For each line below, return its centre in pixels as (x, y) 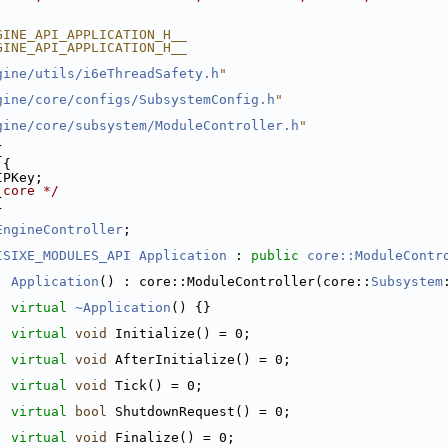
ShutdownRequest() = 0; (199, 411)
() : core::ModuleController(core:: (235, 281)
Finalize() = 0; (171, 437)
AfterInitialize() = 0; (199, 359)
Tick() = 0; (155, 385)
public (275, 255)
